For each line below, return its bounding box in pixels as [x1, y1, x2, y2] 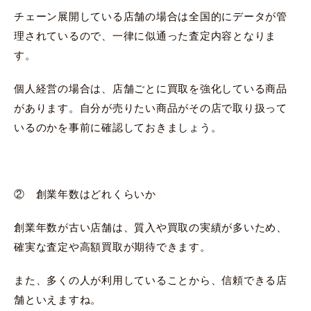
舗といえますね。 [14, 293, 101, 305]
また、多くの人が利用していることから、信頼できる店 [14, 274, 287, 286]
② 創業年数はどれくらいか [14, 187, 156, 200]
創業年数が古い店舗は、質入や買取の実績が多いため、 [14, 221, 287, 233]
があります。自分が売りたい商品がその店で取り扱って [14, 101, 287, 114]
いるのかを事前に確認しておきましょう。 [14, 121, 222, 133]
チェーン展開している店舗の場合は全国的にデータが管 [14, 10, 287, 22]
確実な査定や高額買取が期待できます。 [14, 240, 211, 253]
